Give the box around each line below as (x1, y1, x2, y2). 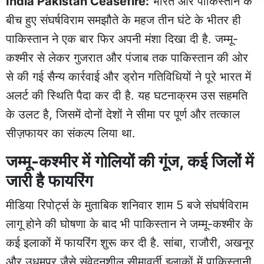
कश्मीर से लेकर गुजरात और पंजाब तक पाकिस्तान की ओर (6, 50, 248, 65)
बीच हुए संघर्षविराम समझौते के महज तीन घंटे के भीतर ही (6, 12, 241, 27)
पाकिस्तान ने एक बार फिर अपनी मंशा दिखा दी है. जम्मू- (6, 31, 238, 46)
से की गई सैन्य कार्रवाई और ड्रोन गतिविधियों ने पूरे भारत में (6, 69, 251, 84)
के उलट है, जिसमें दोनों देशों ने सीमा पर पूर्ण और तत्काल (6, 107, 240, 121)
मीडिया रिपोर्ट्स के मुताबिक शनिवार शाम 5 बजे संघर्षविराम (6, 197, 248, 212)
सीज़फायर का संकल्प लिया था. (6, 126, 136, 140)
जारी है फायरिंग (6, 170, 93, 191)
